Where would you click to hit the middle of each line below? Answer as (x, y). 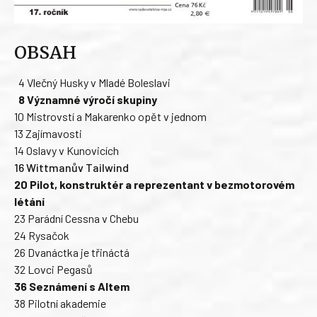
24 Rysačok (42, 235)
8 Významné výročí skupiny (88, 99)
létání (29, 201)
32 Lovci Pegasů (53, 269)
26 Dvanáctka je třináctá (72, 252)
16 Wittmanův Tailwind (71, 167)
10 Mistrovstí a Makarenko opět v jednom (110, 116)
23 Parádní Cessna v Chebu (76, 218)
